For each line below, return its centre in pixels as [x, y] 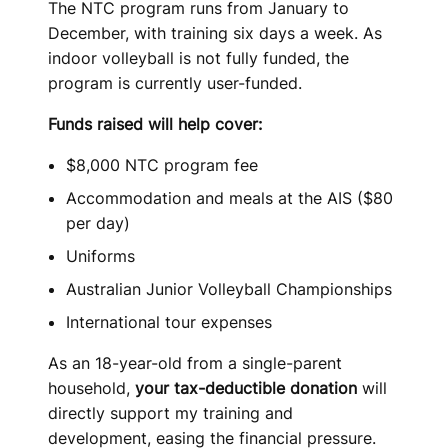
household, [89, 388]
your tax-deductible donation [243, 388]
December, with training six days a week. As [215, 33]
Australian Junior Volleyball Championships [229, 289]
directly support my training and [170, 413]
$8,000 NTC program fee [162, 165]
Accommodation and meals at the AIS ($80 [229, 198]
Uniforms [100, 256]
